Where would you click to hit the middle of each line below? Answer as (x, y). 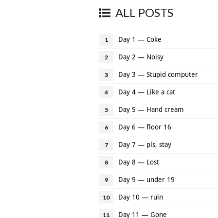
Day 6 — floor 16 (145, 127)
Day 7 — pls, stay (145, 144)
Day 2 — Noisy (141, 57)
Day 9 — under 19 (146, 179)
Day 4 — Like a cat (147, 92)
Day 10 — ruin (141, 197)
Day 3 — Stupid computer (158, 74)
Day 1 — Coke (140, 39)
